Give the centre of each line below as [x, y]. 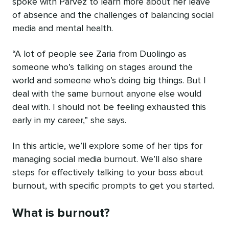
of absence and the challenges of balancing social [113, 16]
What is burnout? [61, 213]
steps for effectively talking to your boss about [108, 173]
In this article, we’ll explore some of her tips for [107, 146]
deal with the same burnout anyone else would [107, 94]
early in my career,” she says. [69, 121]
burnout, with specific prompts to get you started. [113, 186]
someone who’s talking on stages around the [102, 68]
